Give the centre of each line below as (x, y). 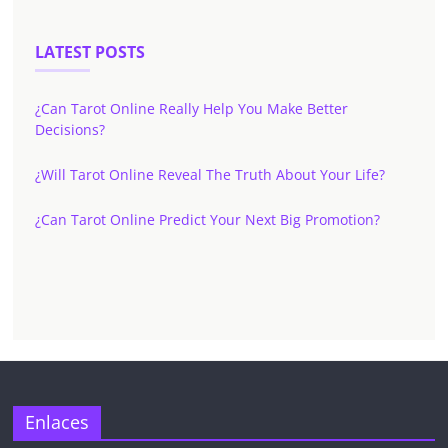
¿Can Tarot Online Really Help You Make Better (192, 109)
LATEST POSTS (90, 52)
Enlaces (57, 422)
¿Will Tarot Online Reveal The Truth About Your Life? (210, 175)
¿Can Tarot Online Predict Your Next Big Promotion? (208, 220)
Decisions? (70, 130)
